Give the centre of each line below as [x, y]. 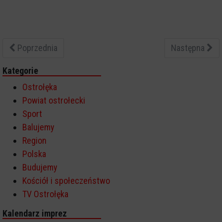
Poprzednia [36, 48]
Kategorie [20, 70]
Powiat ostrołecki [54, 100]
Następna [189, 48]
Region [34, 140]
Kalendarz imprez [35, 213]
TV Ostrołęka [45, 194]
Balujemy [38, 127]
